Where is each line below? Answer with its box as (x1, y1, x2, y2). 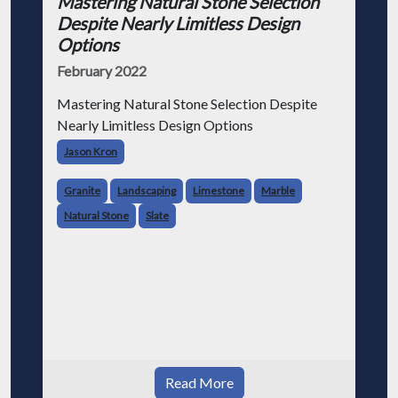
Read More (164, 374, 234, 391)
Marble (261, 184, 295, 197)
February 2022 (57, 62, 147, 79)
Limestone (193, 184, 244, 197)
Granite (64, 184, 100, 197)
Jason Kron (64, 145, 117, 158)
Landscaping (117, 184, 176, 197)
